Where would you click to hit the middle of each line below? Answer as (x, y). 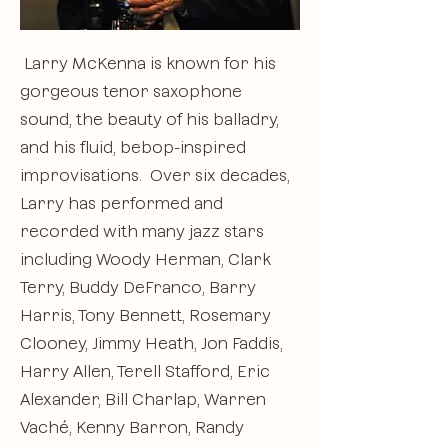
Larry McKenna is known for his (148, 63)
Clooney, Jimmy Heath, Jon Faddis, (151, 343)
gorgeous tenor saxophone (131, 91)
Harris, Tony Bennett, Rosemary (145, 315)
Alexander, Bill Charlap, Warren (143, 399)
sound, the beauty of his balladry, (149, 119)
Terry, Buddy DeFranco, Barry (138, 287)
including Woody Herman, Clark (145, 259)
